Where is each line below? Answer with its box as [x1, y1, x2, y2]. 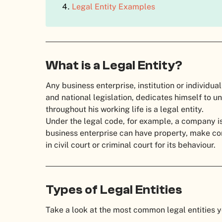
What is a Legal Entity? [46, 58, 182, 73]
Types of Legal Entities [46, 182, 184, 198]
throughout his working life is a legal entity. [46, 105, 208, 114]
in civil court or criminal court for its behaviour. [46, 140, 218, 150]
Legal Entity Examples [71, 1, 155, 11]
